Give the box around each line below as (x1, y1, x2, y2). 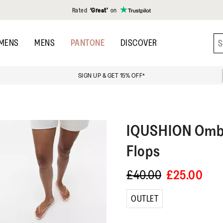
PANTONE (70, 37, 105, 48)
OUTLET (131, 193, 158, 205)
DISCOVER (120, 37, 157, 48)
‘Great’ (90, 6, 109, 14)
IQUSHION (126, 120, 192, 140)
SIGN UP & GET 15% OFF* (78, 72, 145, 80)
